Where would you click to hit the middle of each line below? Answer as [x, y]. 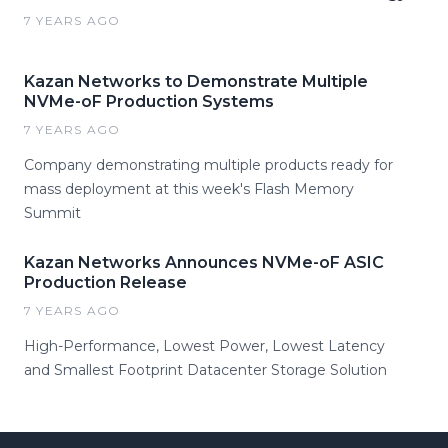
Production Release [105, 282]
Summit [52, 213]
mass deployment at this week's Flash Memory [189, 189]
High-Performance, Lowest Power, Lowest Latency [204, 346]
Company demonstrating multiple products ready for [208, 165]
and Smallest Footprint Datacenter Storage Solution [205, 370]
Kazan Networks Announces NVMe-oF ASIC [204, 262]
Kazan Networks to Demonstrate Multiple [196, 81]
